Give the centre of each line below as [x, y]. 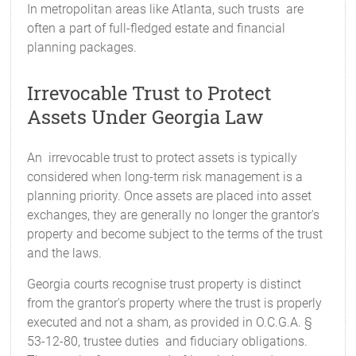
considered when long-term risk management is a [165, 177]
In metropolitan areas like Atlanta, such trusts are [166, 9]
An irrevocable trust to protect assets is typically [163, 158]
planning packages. [82, 47]
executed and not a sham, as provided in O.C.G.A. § [170, 322]
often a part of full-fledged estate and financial [157, 28]
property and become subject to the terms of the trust [175, 234]
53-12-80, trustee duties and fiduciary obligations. [168, 341]
